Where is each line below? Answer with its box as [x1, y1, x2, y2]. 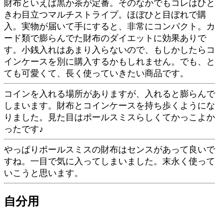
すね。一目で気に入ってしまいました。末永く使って [4, 156, 215, 166]
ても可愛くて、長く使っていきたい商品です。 [4, 68, 189, 78]
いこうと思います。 [4, 168, 83, 178]
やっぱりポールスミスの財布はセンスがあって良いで [4, 145, 215, 154]
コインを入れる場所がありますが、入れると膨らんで [4, 89, 215, 99]
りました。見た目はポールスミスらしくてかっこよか [4, 112, 215, 122]
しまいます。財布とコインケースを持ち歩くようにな [4, 101, 215, 110]
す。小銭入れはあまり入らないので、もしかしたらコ [4, 45, 215, 55]
